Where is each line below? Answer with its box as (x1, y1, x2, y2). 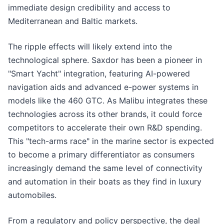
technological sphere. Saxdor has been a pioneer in (8, 55, 202, 65)
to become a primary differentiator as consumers (8, 149, 194, 160)
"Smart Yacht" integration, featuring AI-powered (8, 68, 190, 79)
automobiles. (8, 190, 56, 200)
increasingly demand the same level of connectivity (8, 163, 202, 173)
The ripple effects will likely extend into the (8, 41, 172, 52)
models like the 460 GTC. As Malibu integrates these (8, 95, 207, 106)
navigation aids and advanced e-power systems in (8, 82, 198, 92)
